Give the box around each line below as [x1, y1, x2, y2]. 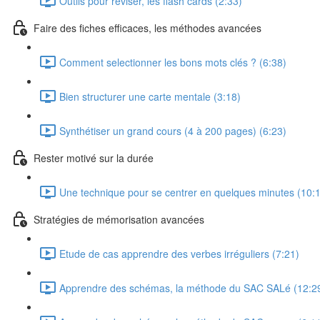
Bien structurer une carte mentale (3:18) [59, 89, 241, 104]
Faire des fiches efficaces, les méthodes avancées [34, 20, 261, 35]
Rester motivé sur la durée [34, 150, 154, 165]
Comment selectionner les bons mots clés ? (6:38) [59, 54, 286, 69]
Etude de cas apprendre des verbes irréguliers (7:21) [59, 246, 299, 261]
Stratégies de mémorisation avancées [34, 211, 204, 226]
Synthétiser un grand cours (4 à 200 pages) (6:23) [59, 123, 286, 138]
